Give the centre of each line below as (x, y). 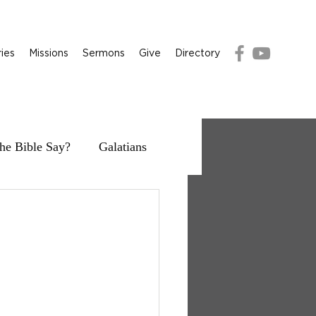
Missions (49, 53)
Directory (197, 53)
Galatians (123, 146)
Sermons (104, 53)
